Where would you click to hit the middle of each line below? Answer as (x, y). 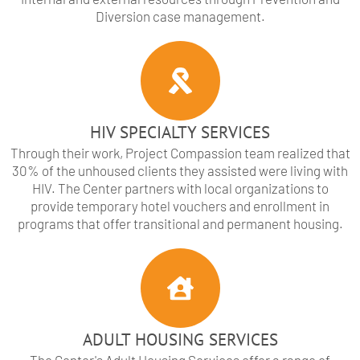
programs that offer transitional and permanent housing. (180, 224)
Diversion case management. (180, 16)
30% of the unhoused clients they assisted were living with (180, 171)
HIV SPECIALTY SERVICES (180, 133)
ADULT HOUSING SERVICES (180, 340)
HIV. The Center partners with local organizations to (180, 188)
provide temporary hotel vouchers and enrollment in (180, 206)
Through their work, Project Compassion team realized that (180, 153)
